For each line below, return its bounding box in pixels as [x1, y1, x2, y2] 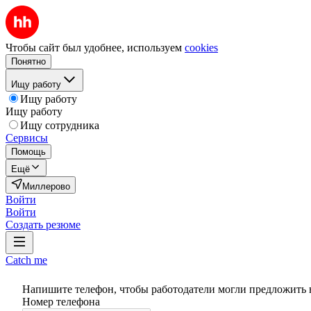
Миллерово [22, 181, 70, 192]
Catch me [6, 254, 47, 266]
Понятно [11, 56, 46, 67]
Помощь [11, 146, 46, 157]
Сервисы [6, 132, 48, 144]
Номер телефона [22, 296, 100, 308]
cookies [185, 42, 218, 53]
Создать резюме [6, 219, 81, 230]
